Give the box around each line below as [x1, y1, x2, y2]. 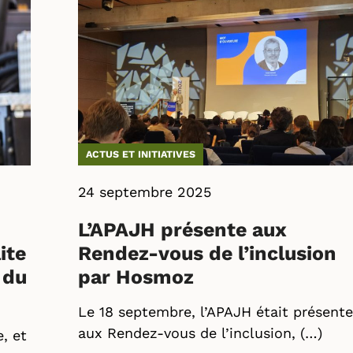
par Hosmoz [78, 266, 194, 288]
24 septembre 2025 [78, 184, 211, 200]
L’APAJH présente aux [78, 218, 287, 241]
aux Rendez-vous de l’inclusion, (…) [78, 325, 322, 341]
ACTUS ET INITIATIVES [86, 148, 195, 160]
